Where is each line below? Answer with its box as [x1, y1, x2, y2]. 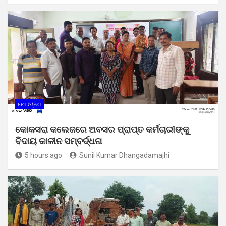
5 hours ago [25, 151, 62, 159]
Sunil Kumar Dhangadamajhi [79, 151, 169, 159]
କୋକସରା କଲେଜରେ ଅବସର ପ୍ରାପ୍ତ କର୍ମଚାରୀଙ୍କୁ [15, 124, 189, 135]
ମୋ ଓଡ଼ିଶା [18, 101, 41, 108]
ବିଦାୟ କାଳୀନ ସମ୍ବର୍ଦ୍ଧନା [15, 135, 102, 146]
